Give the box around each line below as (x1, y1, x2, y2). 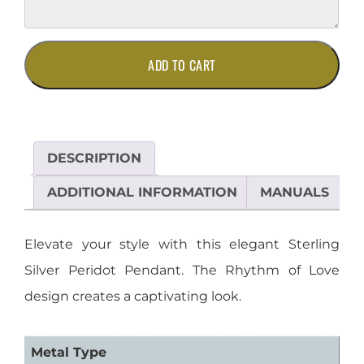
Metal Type (31, 344, 106, 361)
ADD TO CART (148, 55, 216, 76)
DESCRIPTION (47, 150, 141, 167)
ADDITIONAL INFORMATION (47, 184, 237, 201)
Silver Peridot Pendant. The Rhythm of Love (24, 262, 340, 279)
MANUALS (260, 184, 329, 201)
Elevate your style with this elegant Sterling (24, 236, 340, 253)
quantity (24, 139, 79, 155)
